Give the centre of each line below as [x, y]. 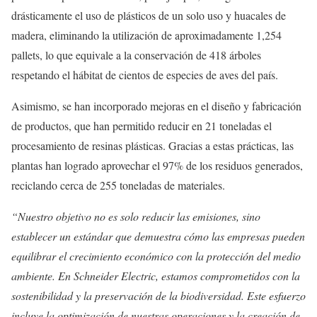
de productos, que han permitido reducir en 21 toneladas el [142, 126]
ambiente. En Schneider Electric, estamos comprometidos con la [156, 276]
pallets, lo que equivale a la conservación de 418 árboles [136, 55]
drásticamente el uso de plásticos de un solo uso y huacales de [149, 16]
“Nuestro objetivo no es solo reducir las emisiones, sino [136, 217]
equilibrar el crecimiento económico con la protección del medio [156, 256]
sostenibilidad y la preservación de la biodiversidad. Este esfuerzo [158, 296]
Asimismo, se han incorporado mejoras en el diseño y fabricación [156, 106]
